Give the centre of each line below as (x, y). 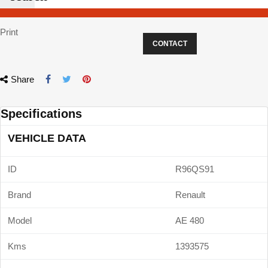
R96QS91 (195, 169)
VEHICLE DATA (47, 138)
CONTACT (170, 44)
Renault (190, 195)
